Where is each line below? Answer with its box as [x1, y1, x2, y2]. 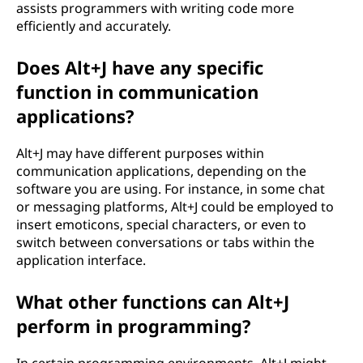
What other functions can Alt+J [16, 289, 289, 314]
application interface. [16, 251, 146, 269]
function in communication [16, 79, 258, 104]
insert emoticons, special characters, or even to [16, 216, 306, 233]
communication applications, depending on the [16, 162, 306, 180]
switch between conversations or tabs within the [16, 233, 314, 251]
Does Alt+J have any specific [16, 55, 263, 79]
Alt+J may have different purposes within [16, 144, 264, 162]
